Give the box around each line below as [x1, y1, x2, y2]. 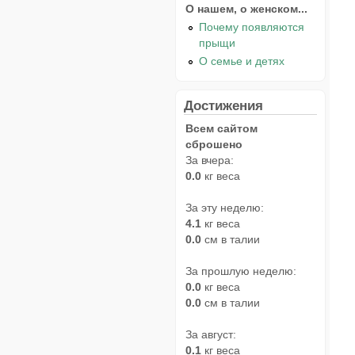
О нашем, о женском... [185, 2, 307, 15]
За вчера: [185, 153, 234, 166]
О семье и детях [199, 54, 285, 67]
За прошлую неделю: [185, 264, 296, 277]
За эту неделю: [185, 200, 264, 214]
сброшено [185, 137, 242, 151]
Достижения [184, 97, 263, 113]
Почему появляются [199, 20, 305, 33]
